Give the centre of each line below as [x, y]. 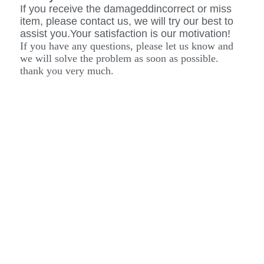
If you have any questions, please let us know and [127, 46]
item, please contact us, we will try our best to [127, 21]
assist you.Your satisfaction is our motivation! [125, 33]
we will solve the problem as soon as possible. [119, 58]
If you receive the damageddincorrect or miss [126, 9]
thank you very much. [67, 70]
